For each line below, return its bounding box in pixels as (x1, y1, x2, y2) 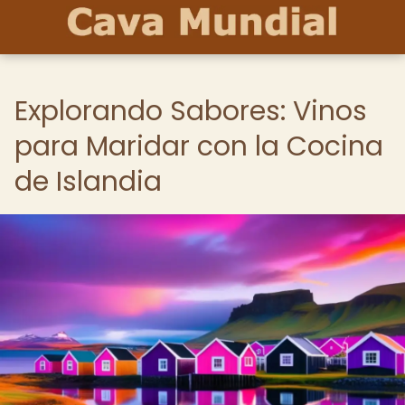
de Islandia (14, 163, 162, 201)
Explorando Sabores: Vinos (14, 92, 367, 130)
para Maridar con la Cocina (14, 127, 383, 165)
